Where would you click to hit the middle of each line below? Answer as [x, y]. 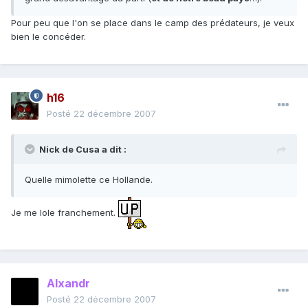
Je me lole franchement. [65, 212]
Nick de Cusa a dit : [83, 150]
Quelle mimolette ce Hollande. [89, 180]
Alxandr [68, 284]
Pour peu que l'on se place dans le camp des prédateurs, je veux [153, 23]
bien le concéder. [48, 37]
